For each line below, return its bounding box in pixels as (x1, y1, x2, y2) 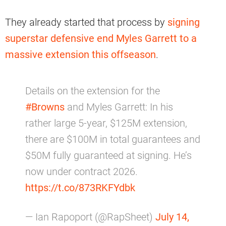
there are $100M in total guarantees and (25, 133, 200, 146)
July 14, (155, 211, 189, 223)
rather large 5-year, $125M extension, (25, 117, 187, 130)
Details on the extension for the (25, 85, 160, 97)
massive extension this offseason (5, 48, 156, 61)
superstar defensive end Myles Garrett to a (5, 32, 197, 45)
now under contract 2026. (25, 165, 138, 178)
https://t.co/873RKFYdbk (25, 182, 135, 194)
